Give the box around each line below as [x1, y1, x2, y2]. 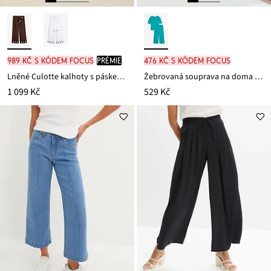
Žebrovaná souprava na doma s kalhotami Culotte [255, 71, 263, 83]
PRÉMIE [97, 56, 122, 66]
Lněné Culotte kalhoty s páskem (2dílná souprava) [117, 71, 125, 83]
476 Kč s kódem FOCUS [144, 56, 230, 66]
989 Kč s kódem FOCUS [7, 56, 94, 66]
